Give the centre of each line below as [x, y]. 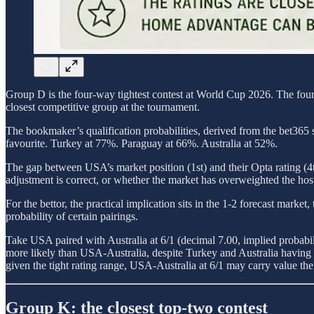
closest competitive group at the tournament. [103, 107]
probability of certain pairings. [72, 217]
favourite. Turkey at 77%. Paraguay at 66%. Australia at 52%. [142, 144]
